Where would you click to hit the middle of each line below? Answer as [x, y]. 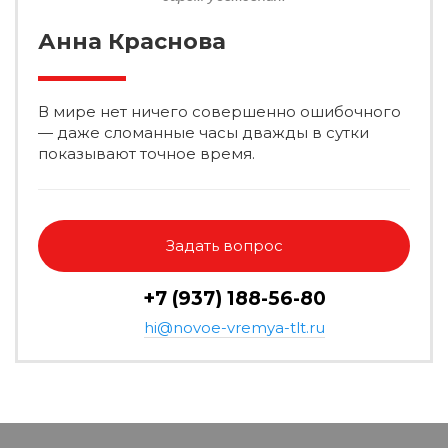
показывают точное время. [146, 153]
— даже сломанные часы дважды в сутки [203, 132]
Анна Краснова [132, 41]
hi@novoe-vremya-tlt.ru [234, 327]
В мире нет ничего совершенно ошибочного [219, 111]
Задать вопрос [224, 245]
